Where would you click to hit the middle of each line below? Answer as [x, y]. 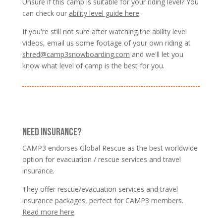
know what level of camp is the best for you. [93, 65]
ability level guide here [104, 13]
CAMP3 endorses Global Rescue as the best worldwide [110, 148]
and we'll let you [156, 54]
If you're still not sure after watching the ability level [104, 31]
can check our [45, 13]
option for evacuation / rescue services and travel [101, 159]
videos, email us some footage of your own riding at [106, 43]
